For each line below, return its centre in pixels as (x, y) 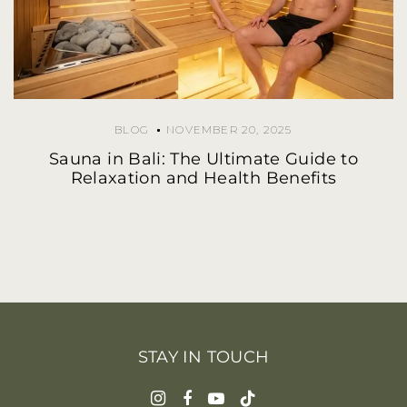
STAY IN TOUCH (203, 357)
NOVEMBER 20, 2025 (229, 129)
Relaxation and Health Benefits (203, 178)
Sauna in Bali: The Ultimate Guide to (203, 159)
